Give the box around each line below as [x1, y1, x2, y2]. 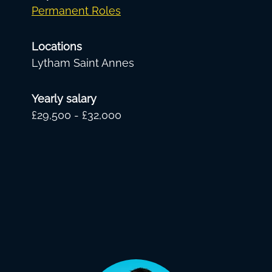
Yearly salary [32, 92, 97, 105]
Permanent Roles [32, 4, 121, 17]
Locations [32, 40, 82, 53]
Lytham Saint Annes [32, 56, 134, 69]
